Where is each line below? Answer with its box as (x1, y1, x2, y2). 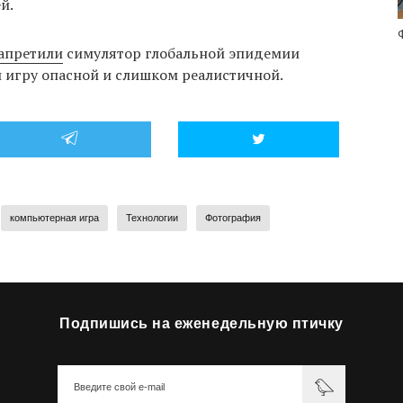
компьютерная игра (9, 212, 99, 224)
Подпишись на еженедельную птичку (59, 316, 344, 332)
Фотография (204, 212, 261, 224)
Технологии (125, 212, 178, 224)
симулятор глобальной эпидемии (62, 43, 300, 64)
